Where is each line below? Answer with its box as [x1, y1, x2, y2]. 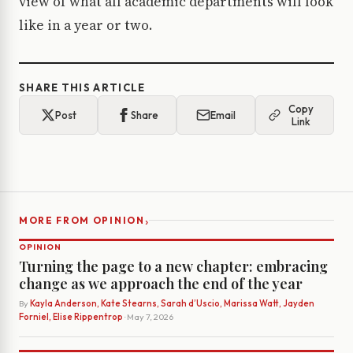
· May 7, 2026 [123, 311, 173, 323]
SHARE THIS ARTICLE [19, 81, 146, 95]
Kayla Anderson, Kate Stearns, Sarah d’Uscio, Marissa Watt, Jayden [30, 298, 314, 310]
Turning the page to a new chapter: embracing [19, 257, 328, 277]
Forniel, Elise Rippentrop [19, 311, 123, 323]
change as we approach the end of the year [19, 274, 303, 294]
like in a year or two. [19, 16, 152, 35]
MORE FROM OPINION [19, 214, 145, 227]
